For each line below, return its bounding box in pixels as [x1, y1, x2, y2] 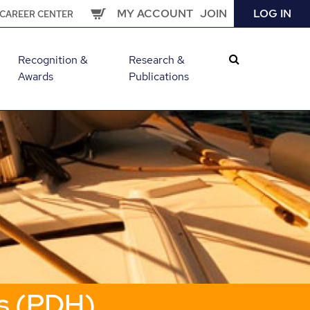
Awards [18, 69, 53, 84]
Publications [129, 69, 189, 84]
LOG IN [253, 6, 291, 21]
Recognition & [18, 52, 88, 67]
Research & [129, 52, 185, 67]
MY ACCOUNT [117, 6, 193, 21]
